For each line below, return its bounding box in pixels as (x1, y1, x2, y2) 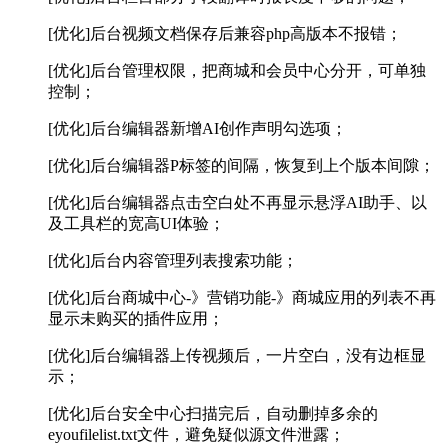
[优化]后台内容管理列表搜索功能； (48, 251, 298, 269)
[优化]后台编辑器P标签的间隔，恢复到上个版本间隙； (48, 156, 435, 174)
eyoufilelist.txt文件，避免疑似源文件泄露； (48, 425, 345, 443)
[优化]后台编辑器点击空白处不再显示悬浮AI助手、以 (48, 193, 427, 211)
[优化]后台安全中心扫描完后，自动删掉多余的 (48, 404, 378, 422)
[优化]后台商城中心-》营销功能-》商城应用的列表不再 (48, 288, 436, 306)
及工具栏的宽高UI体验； (48, 214, 225, 232)
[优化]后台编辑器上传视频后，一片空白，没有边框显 (48, 346, 426, 364)
